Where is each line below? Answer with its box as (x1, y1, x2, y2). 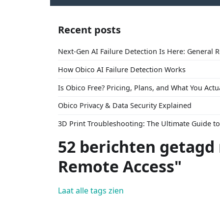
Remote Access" (58, 156, 182, 177)
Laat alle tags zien (58, 185, 124, 196)
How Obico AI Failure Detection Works (58, 64, 186, 74)
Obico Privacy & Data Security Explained (58, 101, 192, 110)
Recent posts (58, 23, 121, 36)
